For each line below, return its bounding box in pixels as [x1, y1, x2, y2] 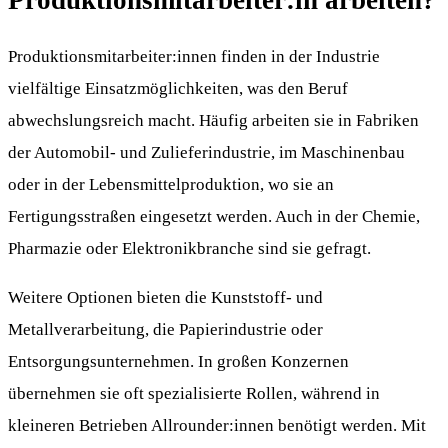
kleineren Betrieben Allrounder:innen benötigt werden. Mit [8, 416, 426, 436]
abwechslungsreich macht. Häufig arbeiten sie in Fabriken [8, 111, 419, 131]
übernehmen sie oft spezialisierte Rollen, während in [8, 384, 380, 404]
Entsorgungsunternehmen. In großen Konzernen [8, 352, 349, 372]
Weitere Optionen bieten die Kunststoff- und [8, 288, 323, 308]
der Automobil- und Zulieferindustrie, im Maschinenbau [8, 143, 405, 163]
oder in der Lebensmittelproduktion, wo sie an [8, 175, 334, 195]
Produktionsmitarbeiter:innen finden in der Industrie [8, 47, 380, 67]
